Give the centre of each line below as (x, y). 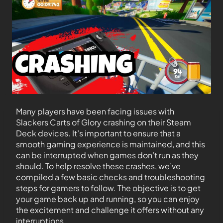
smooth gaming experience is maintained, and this (111, 144)
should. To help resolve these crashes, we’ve (98, 166)
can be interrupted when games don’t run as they (107, 155)
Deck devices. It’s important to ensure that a (98, 133)
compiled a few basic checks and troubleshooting (111, 177)
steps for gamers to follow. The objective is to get (108, 188)
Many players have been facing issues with (95, 111)
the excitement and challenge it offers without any (110, 210)
